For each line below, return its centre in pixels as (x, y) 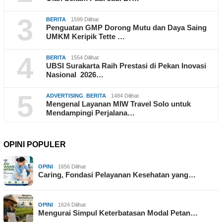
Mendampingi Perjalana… (90, 113)
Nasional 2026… (75, 75)
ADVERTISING (65, 96)
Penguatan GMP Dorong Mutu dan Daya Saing (126, 28)
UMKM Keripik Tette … (85, 37)
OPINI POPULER (35, 145)
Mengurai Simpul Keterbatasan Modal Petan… (118, 213)
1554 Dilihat (85, 58)
